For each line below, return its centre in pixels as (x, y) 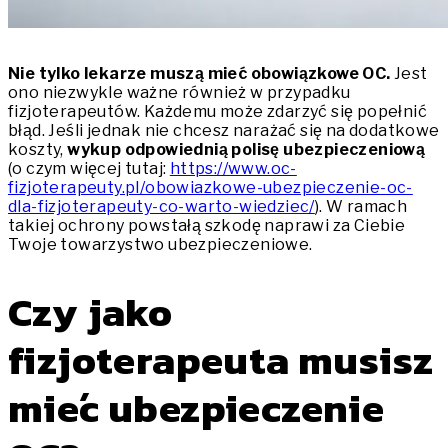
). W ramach (361, 207)
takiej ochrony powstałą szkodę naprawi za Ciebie (207, 226)
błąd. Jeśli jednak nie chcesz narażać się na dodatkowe (224, 131)
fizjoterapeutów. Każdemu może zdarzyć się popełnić (217, 112)
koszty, (38, 150)
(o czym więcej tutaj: (89, 169)
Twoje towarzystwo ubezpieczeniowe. (160, 245)
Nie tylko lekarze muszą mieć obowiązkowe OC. (199, 74)
